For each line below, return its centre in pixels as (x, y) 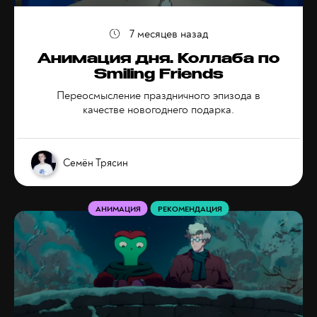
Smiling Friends (158, 76)
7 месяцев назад (168, 34)
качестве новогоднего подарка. (158, 110)
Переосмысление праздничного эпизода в (158, 96)
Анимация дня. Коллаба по (158, 60)
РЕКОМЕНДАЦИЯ (190, 209)
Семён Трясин (96, 163)
